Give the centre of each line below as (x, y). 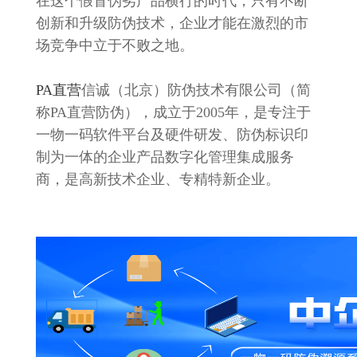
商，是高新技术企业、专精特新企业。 (157, 179)
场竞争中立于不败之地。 (114, 45)
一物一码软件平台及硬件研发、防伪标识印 (172, 135)
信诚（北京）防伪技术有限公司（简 (196, 90)
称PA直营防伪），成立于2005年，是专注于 (173, 112)
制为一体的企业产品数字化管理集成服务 (165, 157)
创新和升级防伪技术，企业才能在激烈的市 (172, 23)
